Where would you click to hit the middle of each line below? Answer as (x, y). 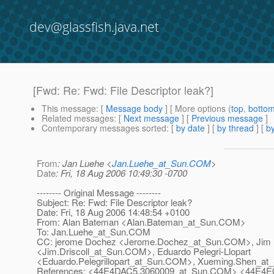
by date (191, 128)
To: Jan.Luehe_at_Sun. (83, 232)
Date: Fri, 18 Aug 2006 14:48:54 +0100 (113, 212)
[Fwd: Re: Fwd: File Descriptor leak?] (123, 90)
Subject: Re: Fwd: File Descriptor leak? (114, 202)
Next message (151, 118)
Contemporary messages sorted (104, 128)
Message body (134, 109)
